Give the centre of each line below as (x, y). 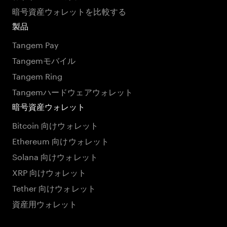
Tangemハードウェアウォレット (72, 91)
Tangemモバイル (44, 60)
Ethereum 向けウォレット (61, 140)
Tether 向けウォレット (54, 187)
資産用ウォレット (45, 203)
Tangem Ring (37, 75)
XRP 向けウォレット (49, 172)
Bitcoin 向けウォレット (55, 124)
